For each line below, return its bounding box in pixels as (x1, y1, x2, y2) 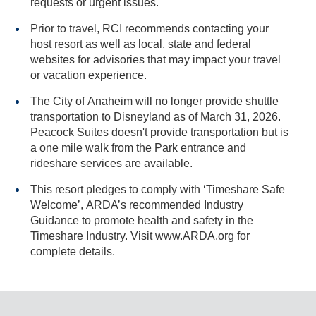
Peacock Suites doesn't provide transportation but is (30, 126, 288, 138)
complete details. (30, 245, 115, 257)
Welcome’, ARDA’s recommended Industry (30, 199, 243, 211)
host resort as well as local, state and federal (30, 38, 195, 50)
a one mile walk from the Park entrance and (30, 142, 85, 154)
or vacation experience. (30, 69, 147, 81)
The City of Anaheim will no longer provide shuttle (30, 95, 279, 107)
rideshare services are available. (30, 157, 193, 169)
